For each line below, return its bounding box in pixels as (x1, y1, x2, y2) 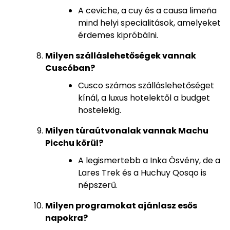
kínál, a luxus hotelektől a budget (78, 92, 210, 104)
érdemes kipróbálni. (78, 29, 158, 42)
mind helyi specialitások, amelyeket (78, 17, 221, 29)
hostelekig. (78, 104, 121, 117)
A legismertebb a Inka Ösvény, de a (78, 155, 220, 167)
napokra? (45, 212, 88, 224)
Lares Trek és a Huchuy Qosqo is (78, 167, 206, 179)
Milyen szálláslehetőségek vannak (45, 50, 196, 62)
